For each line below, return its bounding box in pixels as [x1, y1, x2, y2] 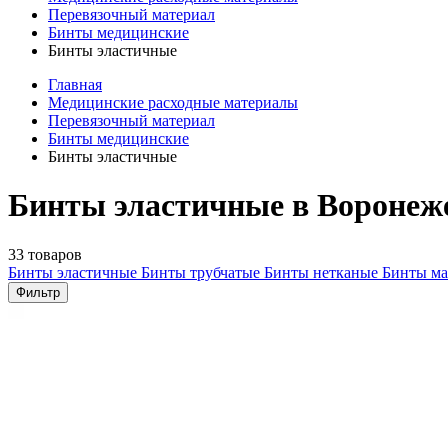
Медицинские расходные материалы [48, 94, 298, 111]
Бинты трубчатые [141, 263, 264, 281]
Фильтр [16, 284, 60, 300]
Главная [48, 76, 102, 93]
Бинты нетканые [264, 263, 382, 281]
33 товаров [8, 245, 82, 263]
